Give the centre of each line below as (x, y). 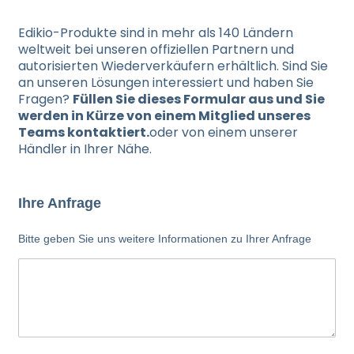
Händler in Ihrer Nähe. (87, 149)
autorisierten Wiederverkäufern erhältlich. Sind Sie (173, 66)
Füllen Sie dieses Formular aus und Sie (199, 99)
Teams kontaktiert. (84, 132)
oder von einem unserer (224, 132)
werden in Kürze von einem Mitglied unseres (164, 116)
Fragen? (45, 99)
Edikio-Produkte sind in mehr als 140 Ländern (156, 33)
